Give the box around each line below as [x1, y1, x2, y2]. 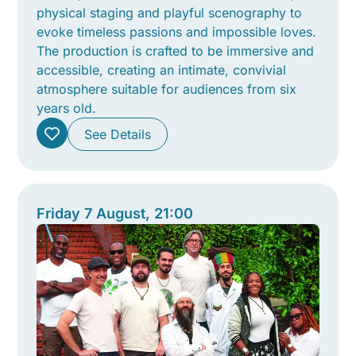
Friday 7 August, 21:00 [37, 204, 194, 222]
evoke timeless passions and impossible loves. [37, 23, 317, 40]
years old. [37, 99, 97, 116]
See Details [84, 126, 152, 142]
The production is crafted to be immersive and [37, 42, 315, 59]
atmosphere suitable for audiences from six [37, 80, 297, 97]
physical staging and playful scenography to [37, 4, 303, 21]
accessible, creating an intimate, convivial [37, 61, 287, 78]
